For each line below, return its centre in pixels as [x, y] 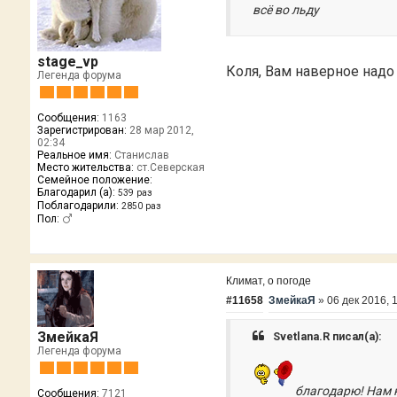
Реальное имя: [74, 155]
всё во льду [286, 9]
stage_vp [67, 61]
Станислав [140, 155]
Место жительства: [85, 167]
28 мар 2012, [160, 130]
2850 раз [141, 206]
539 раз [135, 192]
